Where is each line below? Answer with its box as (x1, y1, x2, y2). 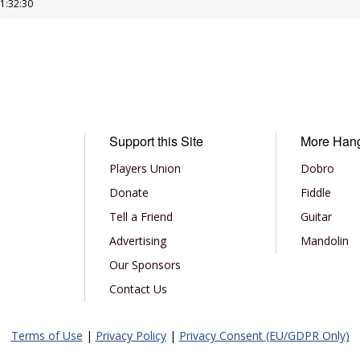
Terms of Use (10, 327, 83, 343)
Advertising (108, 232, 166, 248)
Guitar (301, 208, 333, 224)
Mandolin (301, 232, 350, 248)
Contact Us (108, 280, 167, 297)
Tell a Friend (108, 208, 173, 224)
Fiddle (301, 184, 332, 200)
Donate (108, 184, 149, 200)
